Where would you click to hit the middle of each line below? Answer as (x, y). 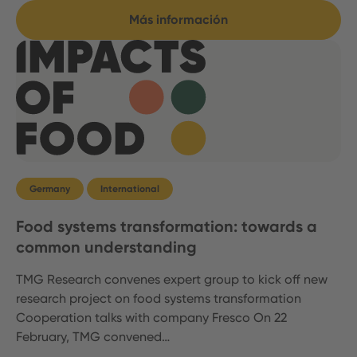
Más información (178, 19)
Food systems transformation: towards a (167, 226)
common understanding (106, 247)
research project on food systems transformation (159, 298)
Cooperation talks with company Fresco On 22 (151, 317)
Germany (50, 188)
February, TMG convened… (93, 336)
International (130, 188)
